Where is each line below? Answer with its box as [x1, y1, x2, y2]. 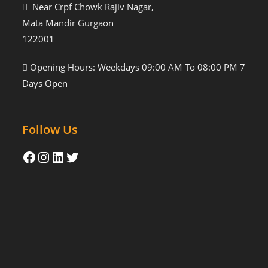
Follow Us [22, 121, 78, 138]
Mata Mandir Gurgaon [22, 17, 114, 29]
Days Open [22, 77, 68, 89]
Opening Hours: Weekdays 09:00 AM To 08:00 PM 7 [28, 61, 246, 73]
